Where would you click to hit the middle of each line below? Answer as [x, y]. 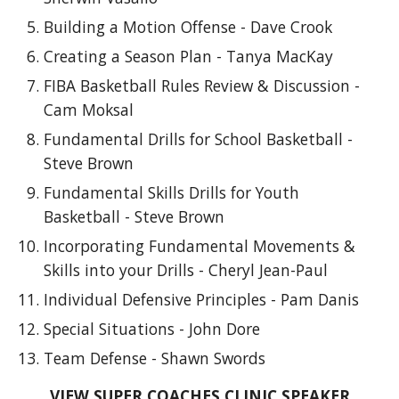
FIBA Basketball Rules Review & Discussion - [202, 85]
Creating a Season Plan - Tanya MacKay [189, 56]
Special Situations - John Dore [152, 329]
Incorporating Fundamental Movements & [200, 246]
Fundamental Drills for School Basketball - [199, 139]
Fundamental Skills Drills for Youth [172, 192]
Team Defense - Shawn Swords [155, 358]
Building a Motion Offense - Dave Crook [188, 27]
